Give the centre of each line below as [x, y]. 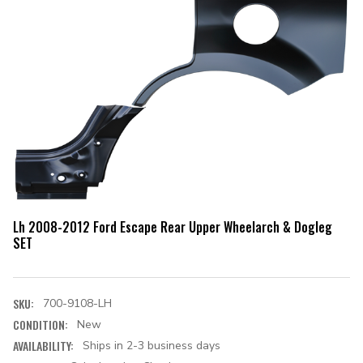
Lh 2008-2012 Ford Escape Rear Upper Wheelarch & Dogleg [173, 226]
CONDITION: [41, 324]
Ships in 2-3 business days [151, 345]
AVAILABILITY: [43, 345]
